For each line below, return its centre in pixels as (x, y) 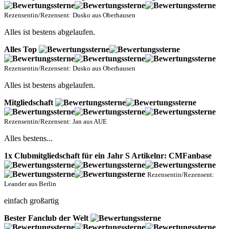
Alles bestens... (28, 139)
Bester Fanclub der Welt (47, 218)
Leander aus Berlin (30, 184)
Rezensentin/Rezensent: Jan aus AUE (55, 122)
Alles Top (21, 50)
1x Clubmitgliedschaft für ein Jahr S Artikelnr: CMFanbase (108, 156)
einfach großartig (31, 201)
